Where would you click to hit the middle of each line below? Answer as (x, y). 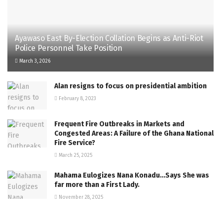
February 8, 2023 (77, 98)
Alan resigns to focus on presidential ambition (130, 86)
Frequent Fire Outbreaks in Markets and (119, 124)
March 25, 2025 (75, 155)
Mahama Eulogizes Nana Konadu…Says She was (132, 175)
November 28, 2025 (80, 197)
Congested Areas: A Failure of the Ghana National (134, 133)
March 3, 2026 (34, 61)
